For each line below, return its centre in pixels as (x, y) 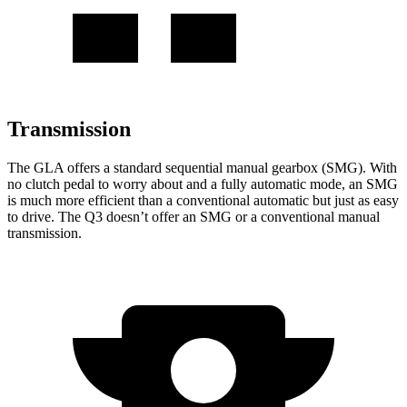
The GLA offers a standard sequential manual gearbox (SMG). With (202, 167)
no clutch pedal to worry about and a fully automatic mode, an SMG (203, 184)
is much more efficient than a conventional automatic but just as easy (203, 200)
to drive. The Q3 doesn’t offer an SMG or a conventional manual (194, 216)
